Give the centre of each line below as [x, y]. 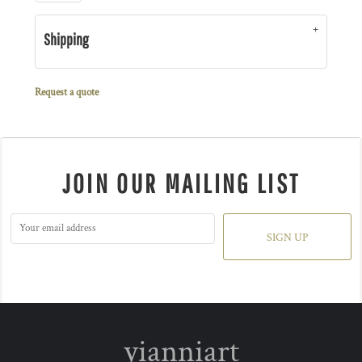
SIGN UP [288, 238]
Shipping [66, 39]
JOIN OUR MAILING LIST [181, 183]
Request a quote [67, 93]
